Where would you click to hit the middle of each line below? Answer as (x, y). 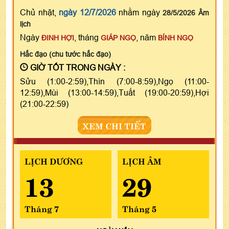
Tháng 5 (139, 208)
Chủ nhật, (40, 12)
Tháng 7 (42, 208)
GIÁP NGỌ (118, 38)
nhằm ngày (139, 12)
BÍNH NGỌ (176, 38)
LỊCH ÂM (142, 160)
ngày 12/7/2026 (87, 12)
